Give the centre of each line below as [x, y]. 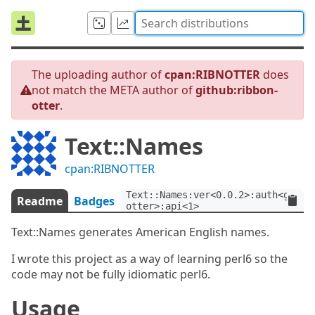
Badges [94, 201]
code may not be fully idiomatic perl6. [111, 274]
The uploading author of [98, 75]
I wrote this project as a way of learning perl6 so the [149, 259]
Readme [40, 201]
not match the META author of [114, 90]
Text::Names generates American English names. [140, 232]
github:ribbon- [237, 90]
